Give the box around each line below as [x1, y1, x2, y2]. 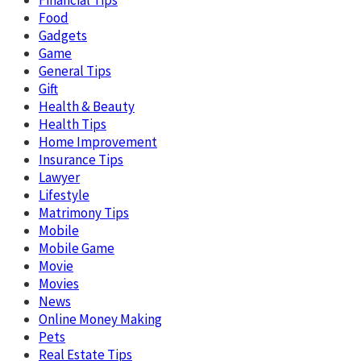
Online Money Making [39, 309, 162, 328]
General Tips [39, 61, 111, 80]
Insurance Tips [39, 150, 123, 168]
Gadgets [39, 26, 87, 44]
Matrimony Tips [39, 203, 129, 222]
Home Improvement [39, 132, 157, 151]
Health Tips [39, 114, 106, 133]
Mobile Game [39, 239, 114, 257]
